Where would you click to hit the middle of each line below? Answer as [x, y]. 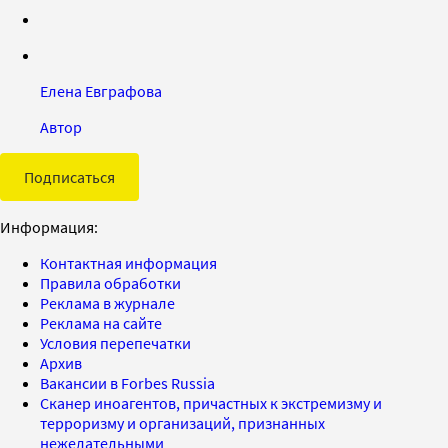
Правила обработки [110, 282]
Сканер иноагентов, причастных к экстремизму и [211, 402]
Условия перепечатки [115, 342]
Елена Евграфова [101, 90]
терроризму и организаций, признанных [182, 422]
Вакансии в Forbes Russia [127, 382]
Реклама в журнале [107, 302]
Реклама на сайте [101, 322]
